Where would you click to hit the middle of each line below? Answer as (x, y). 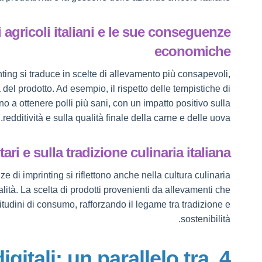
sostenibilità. (206, 219)
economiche (193, 51)
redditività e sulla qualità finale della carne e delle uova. (117, 118)
